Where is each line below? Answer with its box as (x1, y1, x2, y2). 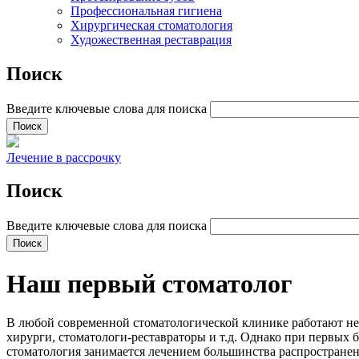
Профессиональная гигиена (71, 3, 222, 18)
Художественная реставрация (71, 32, 232, 46)
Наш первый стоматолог (6, 268, 292, 298)
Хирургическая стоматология (71, 18, 232, 32)
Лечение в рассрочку (6, 150, 121, 164)
